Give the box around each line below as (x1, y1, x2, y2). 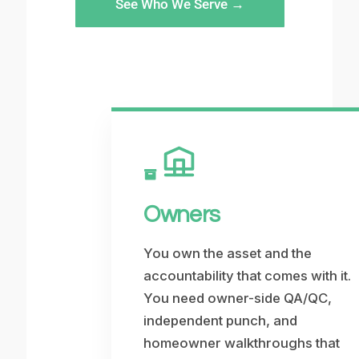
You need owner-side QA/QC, (143, 289, 333, 306)
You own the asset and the (143, 244, 313, 261)
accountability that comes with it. (143, 267, 352, 284)
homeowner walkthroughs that (143, 334, 341, 351)
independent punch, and (143, 312, 298, 329)
